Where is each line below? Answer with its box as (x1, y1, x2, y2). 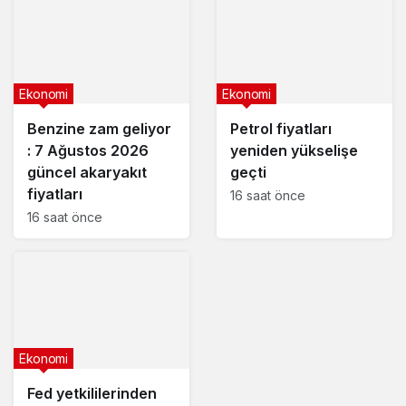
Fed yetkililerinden (27, 383, 157, 402)
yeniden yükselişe (230, 140, 358, 159)
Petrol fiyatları (230, 119, 332, 138)
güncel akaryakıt (27, 162, 147, 181)
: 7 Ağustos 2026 (27, 140, 149, 159)
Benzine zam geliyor (27, 119, 171, 138)
